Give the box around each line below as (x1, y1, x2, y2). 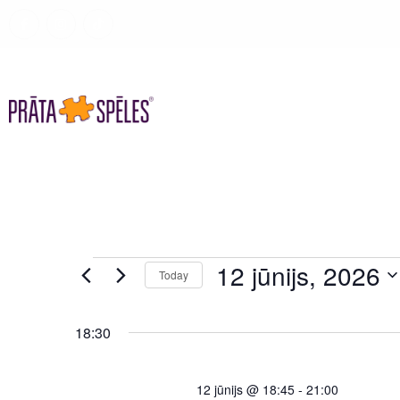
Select (215, 290, 260, 312)
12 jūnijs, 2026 (216, 256, 380, 293)
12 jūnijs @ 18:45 (196, 379, 295, 398)
